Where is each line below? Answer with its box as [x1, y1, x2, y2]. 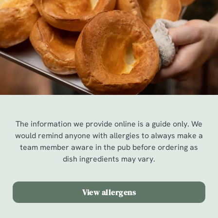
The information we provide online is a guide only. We [16, 119, 202, 129]
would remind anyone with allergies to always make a [15, 130, 203, 141]
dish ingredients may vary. [63, 154, 155, 164]
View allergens [82, 187, 136, 198]
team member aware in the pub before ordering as [20, 142, 198, 152]
